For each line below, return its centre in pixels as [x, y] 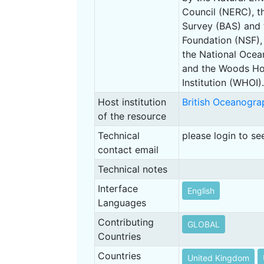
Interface [118, 188]
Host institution [132, 102]
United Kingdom [218, 258]
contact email [128, 149]
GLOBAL [203, 224]
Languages [122, 202]
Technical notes [132, 169]
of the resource [132, 116]
